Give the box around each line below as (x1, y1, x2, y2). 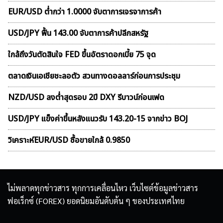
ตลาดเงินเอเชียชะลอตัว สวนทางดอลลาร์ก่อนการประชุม (8, 70, 180, 83)
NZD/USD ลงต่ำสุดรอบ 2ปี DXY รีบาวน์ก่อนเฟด (8, 92, 164, 104)
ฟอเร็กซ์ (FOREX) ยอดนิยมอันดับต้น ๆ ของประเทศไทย (7, 196, 185, 207)
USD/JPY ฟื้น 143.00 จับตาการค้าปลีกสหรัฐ (8, 27, 148, 40)
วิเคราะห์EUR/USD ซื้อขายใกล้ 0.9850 (8, 134, 130, 147)
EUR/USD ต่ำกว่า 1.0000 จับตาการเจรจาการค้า (8, 6, 161, 18)
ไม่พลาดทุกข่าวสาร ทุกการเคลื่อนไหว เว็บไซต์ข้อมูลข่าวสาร (7, 183, 198, 194)
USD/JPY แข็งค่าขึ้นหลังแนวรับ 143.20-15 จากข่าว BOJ (8, 113, 188, 125)
